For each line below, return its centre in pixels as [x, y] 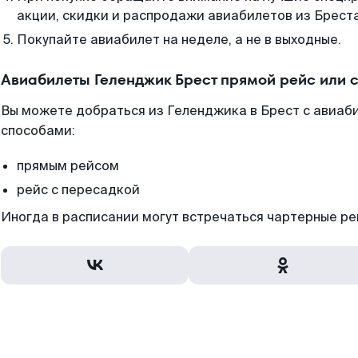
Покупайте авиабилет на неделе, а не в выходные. [179, 40]
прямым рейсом [68, 166]
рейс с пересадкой [78, 190]
